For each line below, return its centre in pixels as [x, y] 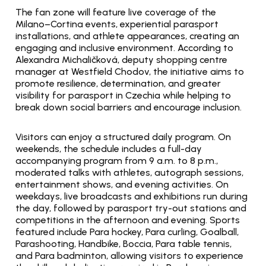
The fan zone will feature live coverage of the [116, 12]
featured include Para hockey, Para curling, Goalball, [127, 232]
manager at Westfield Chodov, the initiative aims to [130, 72]
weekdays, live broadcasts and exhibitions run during [132, 196]
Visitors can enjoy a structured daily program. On [123, 137]
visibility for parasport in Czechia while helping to [123, 95]
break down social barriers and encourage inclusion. [129, 107]
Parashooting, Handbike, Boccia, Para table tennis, [123, 244]
